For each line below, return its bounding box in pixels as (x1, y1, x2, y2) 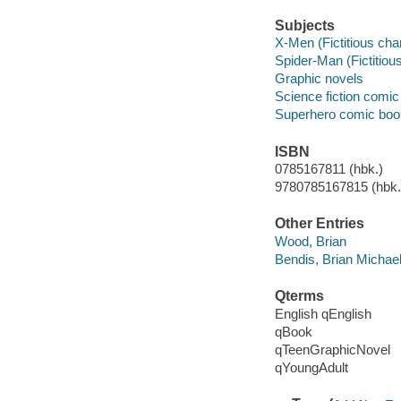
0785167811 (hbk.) (274, 161, 383, 177)
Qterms (274, 288, 324, 304)
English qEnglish (274, 305, 371, 321)
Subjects (274, 17, 335, 33)
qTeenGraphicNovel (274, 341, 390, 357)
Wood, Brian (274, 233, 346, 249)
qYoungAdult (274, 359, 348, 375)
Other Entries (274, 216, 364, 232)
